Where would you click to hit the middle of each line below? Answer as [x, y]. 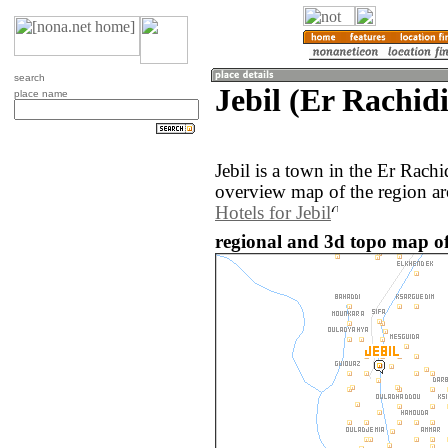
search [29, 77]
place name [41, 93]
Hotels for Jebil [273, 213]
